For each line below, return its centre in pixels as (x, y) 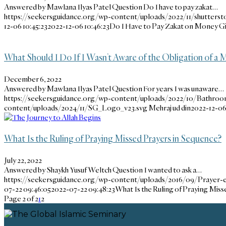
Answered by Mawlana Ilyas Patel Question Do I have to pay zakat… (111, 7)
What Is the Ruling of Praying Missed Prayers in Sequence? (113, 138)
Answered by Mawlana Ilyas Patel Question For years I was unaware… (114, 88)
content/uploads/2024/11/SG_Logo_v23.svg (76, 107)
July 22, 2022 (23, 160)
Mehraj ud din (169, 107)
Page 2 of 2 (21, 199)
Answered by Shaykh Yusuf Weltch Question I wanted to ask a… (103, 170)
